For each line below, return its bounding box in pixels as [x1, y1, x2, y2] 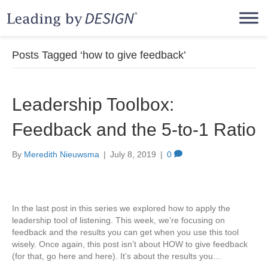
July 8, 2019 [110, 150, 156, 159]
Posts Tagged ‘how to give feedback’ [12, 49, 186, 61]
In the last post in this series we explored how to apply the [12, 203, 230, 213]
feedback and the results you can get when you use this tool [12, 227, 239, 237]
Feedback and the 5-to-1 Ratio [12, 120, 256, 139]
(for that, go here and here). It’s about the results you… [12, 251, 221, 261]
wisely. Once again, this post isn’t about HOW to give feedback [12, 239, 248, 249]
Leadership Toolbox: [12, 95, 174, 114]
